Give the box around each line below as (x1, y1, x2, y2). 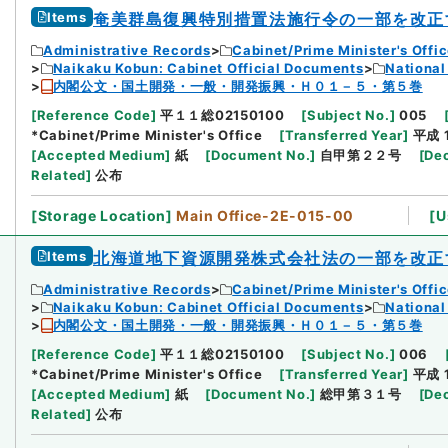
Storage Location (37, 207, 166, 225)
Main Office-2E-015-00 (176, 207, 355, 225)
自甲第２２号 (319, 147, 402, 164)
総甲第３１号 (319, 386, 402, 403)
